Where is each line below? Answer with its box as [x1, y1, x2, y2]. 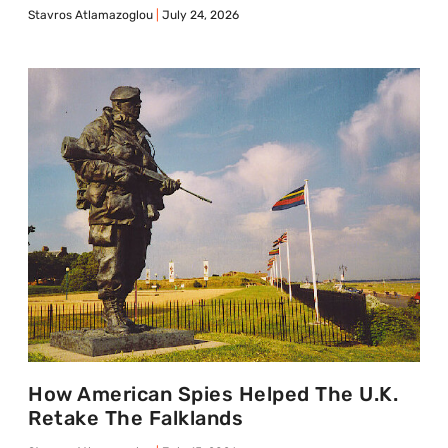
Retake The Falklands [28, 405, 243, 430]
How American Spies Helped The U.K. [28, 381, 398, 406]
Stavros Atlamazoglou [28, 7, 156, 22]
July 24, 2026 [159, 7, 239, 22]
